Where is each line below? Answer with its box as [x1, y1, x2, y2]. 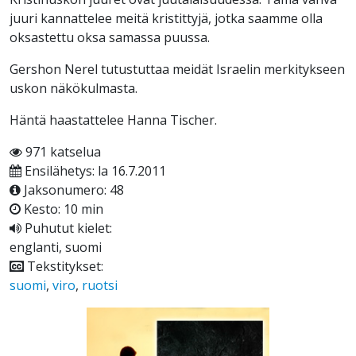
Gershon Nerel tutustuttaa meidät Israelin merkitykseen [10, 60, 345, 79]
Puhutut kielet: [21, 219, 112, 238]
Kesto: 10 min [21, 200, 103, 219]
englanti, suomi [10, 238, 102, 257]
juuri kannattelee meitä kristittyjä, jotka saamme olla [10, 10, 323, 28]
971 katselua [22, 143, 101, 161]
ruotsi [82, 277, 118, 295]
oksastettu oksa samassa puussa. [10, 29, 210, 47]
